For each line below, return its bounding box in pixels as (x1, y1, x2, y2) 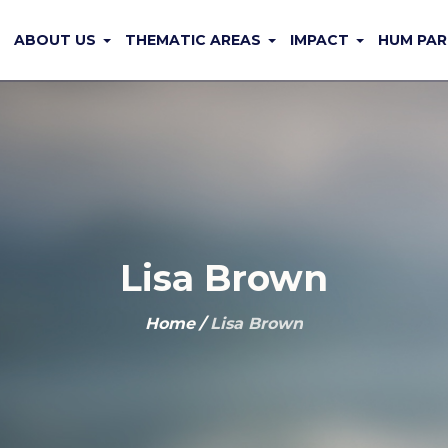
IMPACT (290, 31, 349, 49)
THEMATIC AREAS (125, 31, 261, 49)
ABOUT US (14, 31, 96, 49)
